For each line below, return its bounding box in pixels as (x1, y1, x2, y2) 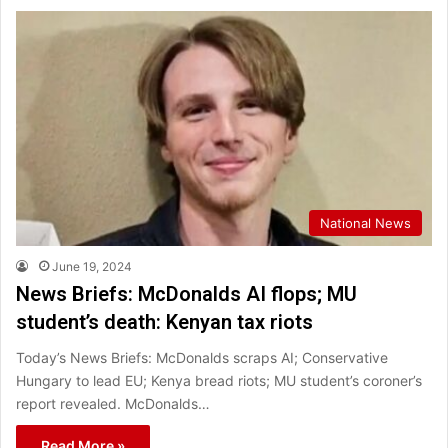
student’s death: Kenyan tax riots (16, 309, 313, 334)
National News (320, 214, 411, 231)
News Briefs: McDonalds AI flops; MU (16, 281, 357, 306)
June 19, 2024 (52, 258, 132, 274)
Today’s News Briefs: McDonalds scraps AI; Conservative (16, 348, 388, 366)
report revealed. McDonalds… (16, 394, 210, 412)
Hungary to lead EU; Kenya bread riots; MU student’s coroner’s (16, 371, 422, 389)
